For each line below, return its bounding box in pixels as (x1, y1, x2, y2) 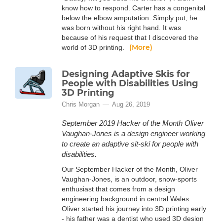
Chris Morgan (62, 101, 100, 108)
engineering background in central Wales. (62, 195, 193, 203)
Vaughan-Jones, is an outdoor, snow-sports (62, 175, 197, 183)
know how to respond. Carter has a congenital (62, 4, 205, 12)
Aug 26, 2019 (112, 101, 150, 108)
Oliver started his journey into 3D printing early (62, 205, 206, 213)
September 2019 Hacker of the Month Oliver (62, 119, 204, 127)
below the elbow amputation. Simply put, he (62, 14, 197, 22)
